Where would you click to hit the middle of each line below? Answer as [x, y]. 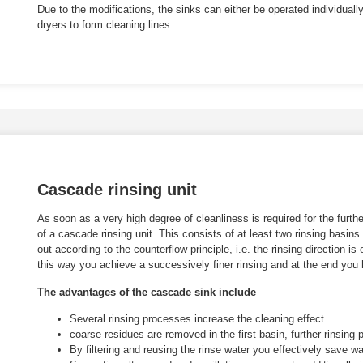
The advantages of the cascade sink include [147, 292]
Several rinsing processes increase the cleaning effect [197, 319]
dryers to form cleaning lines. [105, 25]
